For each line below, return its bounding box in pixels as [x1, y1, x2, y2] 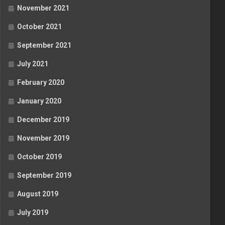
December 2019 [17, 116, 69, 124]
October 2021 [17, 23, 62, 31]
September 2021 [17, 41, 71, 50]
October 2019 [17, 153, 62, 161]
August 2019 [17, 190, 58, 198]
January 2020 [17, 97, 61, 105]
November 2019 [17, 134, 69, 143]
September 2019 [17, 171, 71, 180]
